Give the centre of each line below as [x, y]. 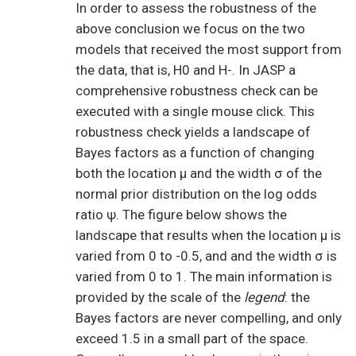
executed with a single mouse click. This [195, 112]
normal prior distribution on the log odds [196, 194]
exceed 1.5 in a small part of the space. [192, 339]
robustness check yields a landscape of [193, 132]
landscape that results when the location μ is [208, 236]
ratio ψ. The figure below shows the [181, 215]
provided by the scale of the [160, 298]
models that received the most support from [209, 50]
